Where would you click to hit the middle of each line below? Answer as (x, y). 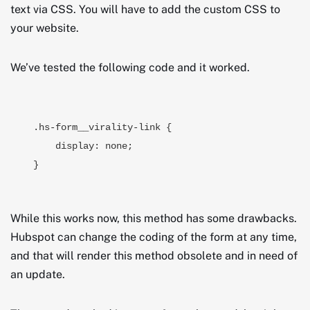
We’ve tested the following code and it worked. (130, 67)
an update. (38, 274)
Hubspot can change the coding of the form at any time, (154, 237)
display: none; (44, 146)
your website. (45, 28)
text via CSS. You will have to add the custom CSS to (145, 9)
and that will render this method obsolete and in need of (154, 255)
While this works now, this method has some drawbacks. (154, 218)
